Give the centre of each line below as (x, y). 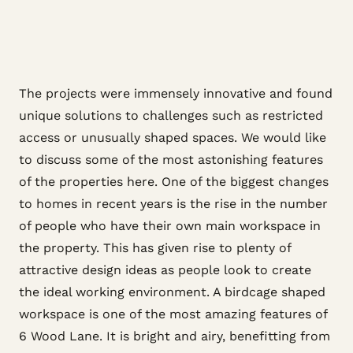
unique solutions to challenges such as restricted (171, 115)
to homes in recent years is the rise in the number (173, 204)
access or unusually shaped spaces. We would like (173, 137)
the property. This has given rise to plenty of (155, 248)
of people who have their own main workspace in (170, 226)
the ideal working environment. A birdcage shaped (172, 292)
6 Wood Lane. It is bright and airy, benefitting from (175, 336)
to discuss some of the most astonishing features (171, 160)
